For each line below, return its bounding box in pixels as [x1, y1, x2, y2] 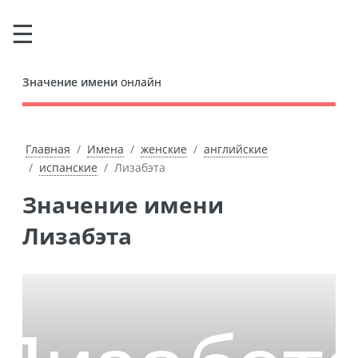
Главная [25, 141, 70, 157]
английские [203, 141, 268, 157]
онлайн [117, 74, 161, 89]
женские [140, 141, 187, 157]
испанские [39, 160, 97, 175]
